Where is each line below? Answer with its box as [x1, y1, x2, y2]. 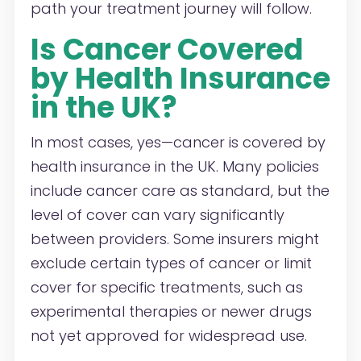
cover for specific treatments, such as [30, 277, 303, 298]
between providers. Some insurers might [30, 229, 319, 250]
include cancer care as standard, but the [30, 180, 330, 201]
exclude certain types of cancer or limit [30, 253, 312, 274]
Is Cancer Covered [30, 29, 303, 71]
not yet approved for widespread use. [30, 326, 307, 346]
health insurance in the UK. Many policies [30, 156, 319, 177]
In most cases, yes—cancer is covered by [30, 132, 326, 153]
